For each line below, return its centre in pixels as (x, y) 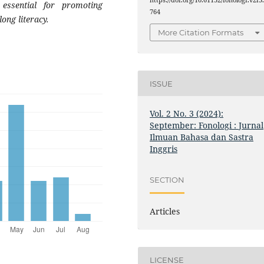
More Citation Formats (201, 33)
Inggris (164, 149)
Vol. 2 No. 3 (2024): (187, 114)
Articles (165, 212)
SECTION (167, 179)
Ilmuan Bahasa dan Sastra (202, 137)
